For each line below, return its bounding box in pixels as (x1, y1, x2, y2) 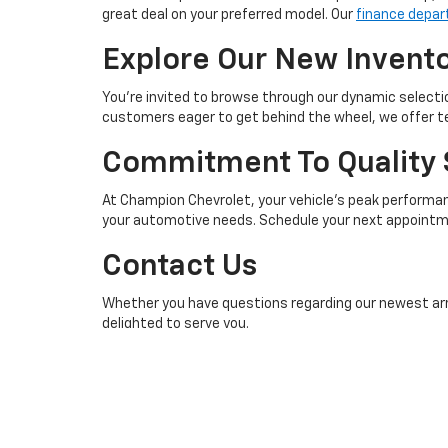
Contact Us (102, 252, 257, 282)
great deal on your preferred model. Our (102, 8, 356, 22)
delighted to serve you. (102, 317, 249, 331)
